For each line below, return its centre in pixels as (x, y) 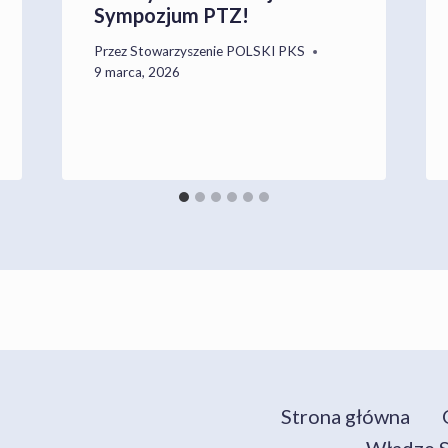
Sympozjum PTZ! (171, 15)
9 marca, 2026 (136, 72)
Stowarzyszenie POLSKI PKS (217, 51)
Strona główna (345, 416)
